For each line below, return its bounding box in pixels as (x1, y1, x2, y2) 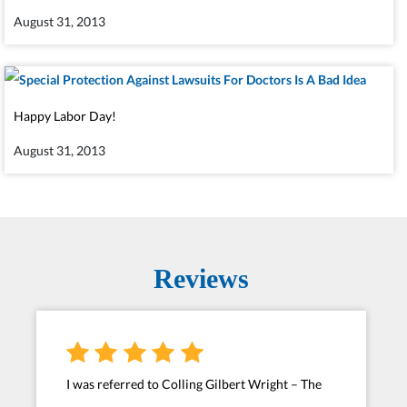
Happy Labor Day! (14, 108, 116, 124)
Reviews (154, 263, 249, 294)
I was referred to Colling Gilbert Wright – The (66, 376, 322, 392)
